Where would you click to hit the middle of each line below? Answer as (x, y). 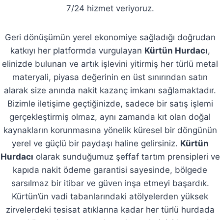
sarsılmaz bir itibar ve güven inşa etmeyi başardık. (110, 183)
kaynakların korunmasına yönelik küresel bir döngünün (110, 130)
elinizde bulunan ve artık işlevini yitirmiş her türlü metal (110, 64)
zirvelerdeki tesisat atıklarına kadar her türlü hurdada (110, 209)
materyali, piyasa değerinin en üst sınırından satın (110, 77)
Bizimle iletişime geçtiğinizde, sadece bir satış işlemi (110, 103)
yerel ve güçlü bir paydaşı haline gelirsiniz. (96, 143)
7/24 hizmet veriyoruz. (110, 8)
